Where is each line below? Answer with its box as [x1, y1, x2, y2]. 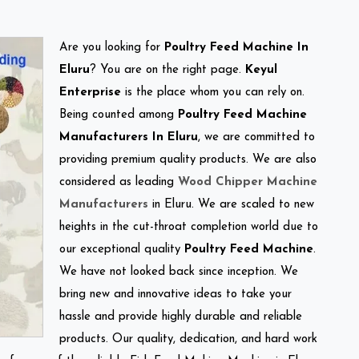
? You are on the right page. [90, 63, 245, 76]
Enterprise [59, 86, 121, 99]
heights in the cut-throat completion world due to [59, 220, 318, 233]
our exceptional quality [59, 243, 184, 256]
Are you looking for [59, 41, 164, 54]
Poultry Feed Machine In [164, 41, 309, 54]
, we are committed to [198, 131, 315, 143]
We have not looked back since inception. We [59, 265, 298, 278]
